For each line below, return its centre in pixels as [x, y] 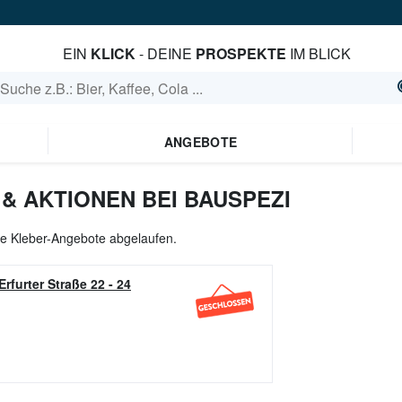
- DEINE [165, 53]
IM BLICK [318, 53]
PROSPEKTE [240, 53]
